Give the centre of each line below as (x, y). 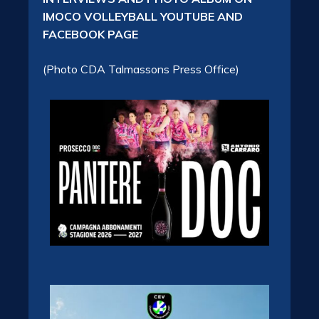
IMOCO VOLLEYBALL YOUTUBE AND (143, 17)
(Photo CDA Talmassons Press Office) (141, 69)
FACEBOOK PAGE (90, 35)
